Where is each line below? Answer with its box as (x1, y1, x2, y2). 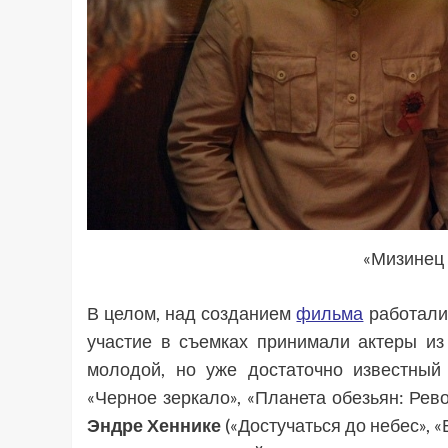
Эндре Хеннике (87, 414, 222, 437)
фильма (296, 302, 364, 325)
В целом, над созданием (87, 302, 297, 325)
